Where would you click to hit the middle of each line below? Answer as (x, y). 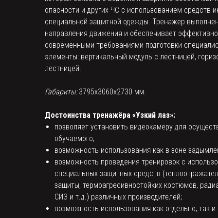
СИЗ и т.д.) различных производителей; (118, 197)
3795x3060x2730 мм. (111, 92)
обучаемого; (74, 138)
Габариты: (61, 92)
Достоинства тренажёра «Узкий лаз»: (110, 115)
